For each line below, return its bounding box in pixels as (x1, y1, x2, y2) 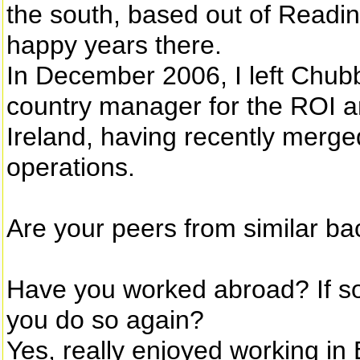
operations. (6, 153, 135, 182)
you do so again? (6, 305, 217, 334)
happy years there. (6, 31, 222, 59)
